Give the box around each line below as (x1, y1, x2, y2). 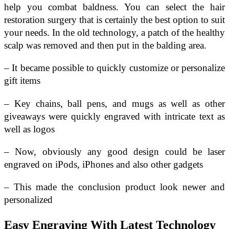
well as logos (4, 123, 55, 134)
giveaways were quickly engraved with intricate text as (4, 110, 225, 122)
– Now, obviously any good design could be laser (4, 146, 225, 157)
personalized (4, 194, 53, 205)
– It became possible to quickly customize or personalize (4, 62, 225, 74)
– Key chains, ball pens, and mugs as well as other (4, 98, 225, 109)
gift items (4, 75, 40, 86)
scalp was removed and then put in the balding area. (4, 40, 207, 51)
